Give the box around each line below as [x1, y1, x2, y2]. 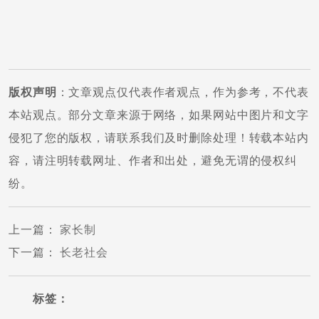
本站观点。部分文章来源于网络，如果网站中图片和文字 [9, 108, 310, 122]
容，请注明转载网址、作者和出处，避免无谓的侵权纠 [9, 154, 298, 167]
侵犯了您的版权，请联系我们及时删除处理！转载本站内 [9, 131, 310, 145]
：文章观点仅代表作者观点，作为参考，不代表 [56, 85, 310, 99]
